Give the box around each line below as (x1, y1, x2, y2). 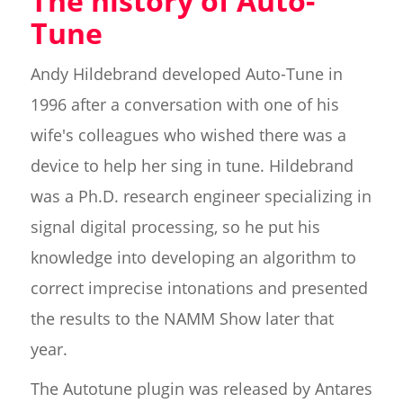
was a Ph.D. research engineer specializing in (30, 185, 372, 208)
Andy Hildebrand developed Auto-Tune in (30, 63, 343, 85)
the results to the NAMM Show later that (30, 308, 334, 330)
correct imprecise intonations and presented (30, 277, 368, 300)
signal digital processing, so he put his (30, 216, 320, 238)
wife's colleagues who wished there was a (30, 124, 346, 147)
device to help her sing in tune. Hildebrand (30, 155, 354, 177)
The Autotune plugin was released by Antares (30, 378, 372, 400)
